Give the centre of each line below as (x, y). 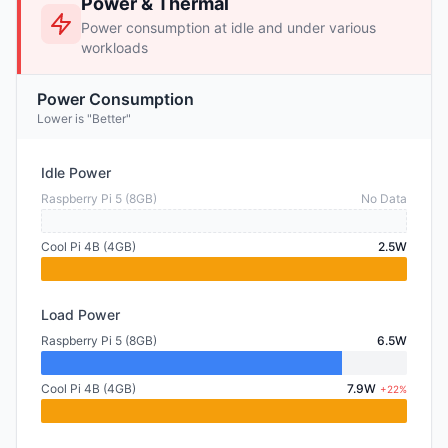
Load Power (80, 314)
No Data (384, 198)
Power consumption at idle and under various (228, 27)
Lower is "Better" (84, 118)
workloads (114, 47)
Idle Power (76, 172)
